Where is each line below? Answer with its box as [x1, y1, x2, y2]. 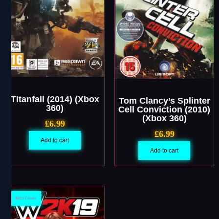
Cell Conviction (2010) [118, 105, 210, 115]
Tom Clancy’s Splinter [118, 96, 210, 106]
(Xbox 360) [142, 113, 187, 124]
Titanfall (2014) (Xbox [10, 94, 99, 104]
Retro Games [15, 196, 36, 201]
